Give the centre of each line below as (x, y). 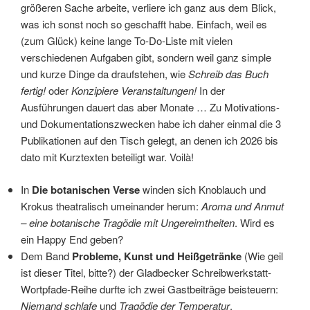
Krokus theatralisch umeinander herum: (111, 206)
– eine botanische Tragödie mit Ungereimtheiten (128, 222)
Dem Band (46, 255)
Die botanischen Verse (86, 189)
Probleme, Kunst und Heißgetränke (158, 256)
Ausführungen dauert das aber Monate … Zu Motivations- (150, 107)
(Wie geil (264, 255)
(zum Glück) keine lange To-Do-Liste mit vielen (127, 41)
